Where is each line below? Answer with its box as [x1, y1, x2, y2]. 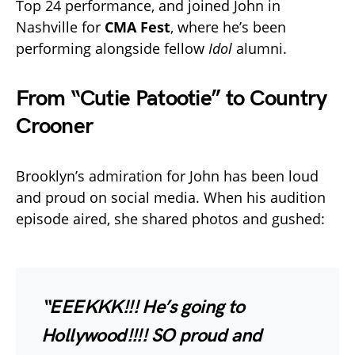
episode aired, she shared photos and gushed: [16, 209, 325, 229]
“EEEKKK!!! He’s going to [41, 296, 245, 319]
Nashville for [16, 17, 105, 37]
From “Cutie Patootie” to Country [16, 86, 327, 113]
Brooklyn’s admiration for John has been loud [16, 166, 319, 186]
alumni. [232, 39, 287, 59]
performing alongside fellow [16, 39, 208, 59]
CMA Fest [105, 17, 170, 37]
